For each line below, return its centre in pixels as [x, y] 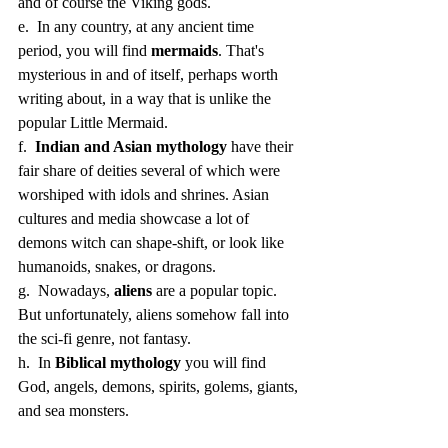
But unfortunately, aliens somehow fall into [155, 315]
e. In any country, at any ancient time [138, 27]
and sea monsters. [75, 411]
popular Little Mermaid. [93, 123]
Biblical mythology [118, 363]
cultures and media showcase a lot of [135, 219]
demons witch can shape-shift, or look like [153, 243]
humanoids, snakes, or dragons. [119, 267]
